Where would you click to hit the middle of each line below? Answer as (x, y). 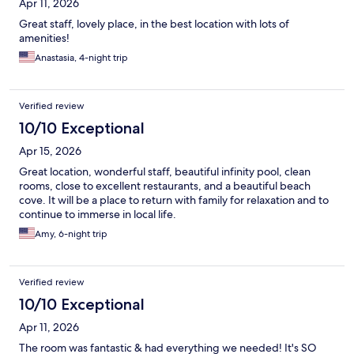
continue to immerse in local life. (98, 215)
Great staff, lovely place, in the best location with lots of (154, 24)
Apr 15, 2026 (50, 151)
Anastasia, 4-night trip (81, 58)
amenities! (44, 38)
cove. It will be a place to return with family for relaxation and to (174, 200)
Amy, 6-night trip (71, 234)
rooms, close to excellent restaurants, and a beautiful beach (165, 186)
